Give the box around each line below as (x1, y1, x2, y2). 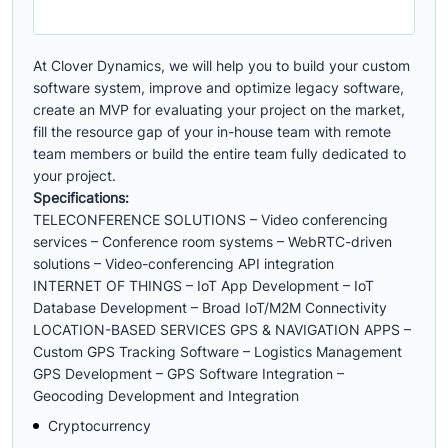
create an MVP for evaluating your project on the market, (33, 101, 405, 118)
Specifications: (33, 189, 129, 206)
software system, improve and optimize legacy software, (33, 79, 404, 96)
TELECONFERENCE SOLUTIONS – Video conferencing (33, 211, 388, 228)
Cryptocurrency (48, 417, 151, 434)
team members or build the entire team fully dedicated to (33, 145, 406, 162)
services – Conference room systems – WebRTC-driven (33, 233, 392, 250)
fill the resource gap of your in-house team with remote (33, 123, 391, 140)
